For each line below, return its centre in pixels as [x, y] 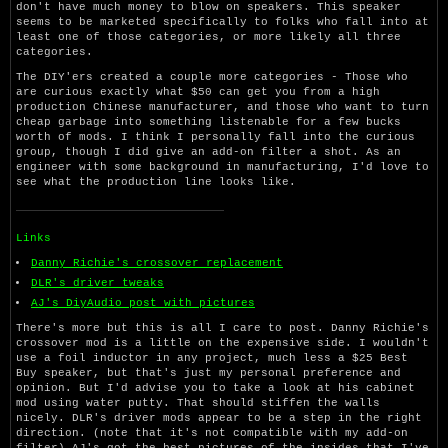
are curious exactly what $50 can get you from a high [198, 91]
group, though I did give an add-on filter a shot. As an [208, 151]
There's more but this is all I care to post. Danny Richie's [222, 327]
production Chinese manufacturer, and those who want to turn [222, 106]
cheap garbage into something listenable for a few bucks [208, 121]
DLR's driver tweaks [97, 282]
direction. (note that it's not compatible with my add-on [212, 432]
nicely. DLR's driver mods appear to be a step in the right [219, 417]
